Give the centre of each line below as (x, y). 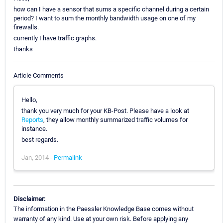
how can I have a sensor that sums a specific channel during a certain (111, 9)
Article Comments (39, 75)
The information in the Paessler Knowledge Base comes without (104, 209)
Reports (32, 119)
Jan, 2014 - (38, 157)
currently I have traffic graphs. (55, 38)
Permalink (68, 157)
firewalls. (26, 27)
